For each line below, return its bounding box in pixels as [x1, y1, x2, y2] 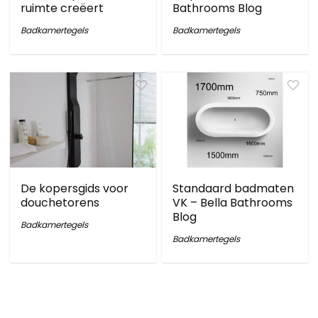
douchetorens [21, 194, 100, 211]
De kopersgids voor [21, 180, 129, 197]
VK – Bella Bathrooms [172, 194, 293, 211]
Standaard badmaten [172, 180, 295, 197]
